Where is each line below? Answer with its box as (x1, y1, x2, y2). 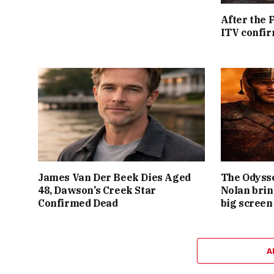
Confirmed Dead (38, 196, 118, 209)
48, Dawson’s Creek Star (38, 183, 156, 196)
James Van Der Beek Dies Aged (38, 171, 191, 183)
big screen (220, 196, 273, 209)
